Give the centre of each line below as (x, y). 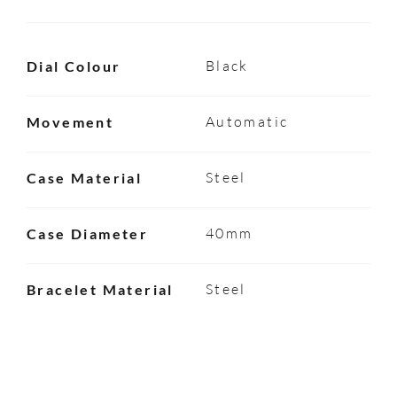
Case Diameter (87, 233)
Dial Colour (74, 66)
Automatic (247, 121)
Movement (70, 121)
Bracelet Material (100, 289)
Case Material (84, 177)
